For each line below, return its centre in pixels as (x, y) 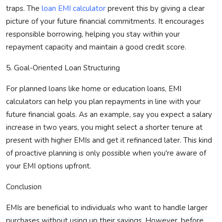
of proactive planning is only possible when (80, 153)
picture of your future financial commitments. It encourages (105, 22)
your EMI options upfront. (49, 166)
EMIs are (22, 208)
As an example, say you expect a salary (145, 115)
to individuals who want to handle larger (139, 208)
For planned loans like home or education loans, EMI (94, 89)
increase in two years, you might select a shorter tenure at (104, 128)
